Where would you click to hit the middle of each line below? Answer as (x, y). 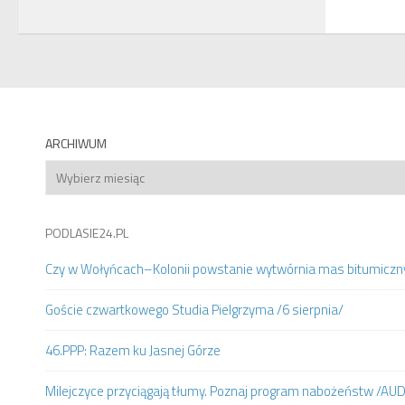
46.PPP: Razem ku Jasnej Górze (133, 351)
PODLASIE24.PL (87, 233)
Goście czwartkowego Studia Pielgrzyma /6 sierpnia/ (194, 310)
